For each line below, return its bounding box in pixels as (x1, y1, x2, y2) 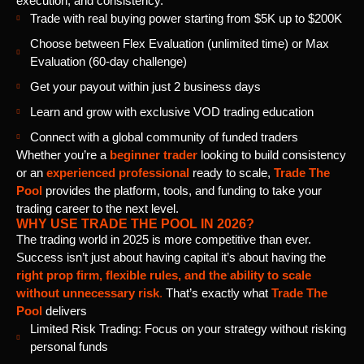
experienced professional (46, 165, 189, 180)
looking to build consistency (197, 147, 346, 162)
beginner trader (110, 147, 197, 162)
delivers (42, 303, 87, 318)
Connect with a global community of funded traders (30, 129, 298, 144)
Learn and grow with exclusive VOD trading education (30, 104, 314, 119)
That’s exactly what (162, 285, 271, 300)
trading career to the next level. (16, 201, 179, 215)
